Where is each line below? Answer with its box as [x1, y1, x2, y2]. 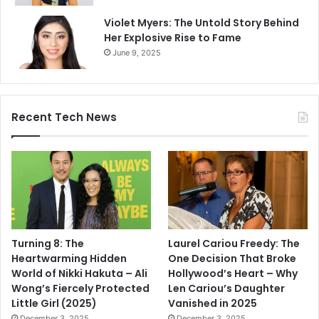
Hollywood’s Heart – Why [168, 266, 298, 281]
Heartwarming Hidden [11, 251, 127, 266]
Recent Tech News [11, 109, 117, 125]
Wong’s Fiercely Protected [11, 281, 150, 296]
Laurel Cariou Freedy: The [168, 236, 300, 251]
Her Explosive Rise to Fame [104, 30, 241, 45]
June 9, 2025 [113, 47, 161, 58]
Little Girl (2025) [11, 296, 97, 310]
